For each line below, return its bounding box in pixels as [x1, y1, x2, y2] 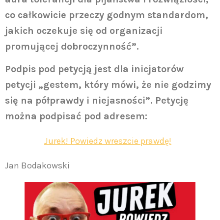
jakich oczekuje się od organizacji [5, 25, 163, 37]
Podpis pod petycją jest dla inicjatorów [5, 63, 184, 75]
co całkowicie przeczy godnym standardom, [5, 9, 208, 21]
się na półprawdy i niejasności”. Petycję [5, 95, 189, 107]
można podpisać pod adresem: [5, 110, 147, 122]
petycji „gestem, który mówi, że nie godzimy [5, 79, 211, 91]
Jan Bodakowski [5, 160, 70, 171]
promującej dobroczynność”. [5, 41, 139, 53]
